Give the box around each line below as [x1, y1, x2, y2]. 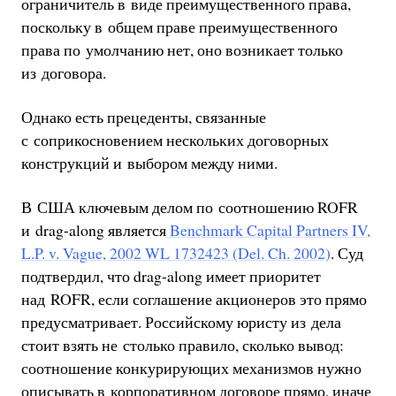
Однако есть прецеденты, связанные [20, 106, 266, 128]
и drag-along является [20, 218, 166, 240]
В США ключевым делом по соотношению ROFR [20, 195, 358, 217]
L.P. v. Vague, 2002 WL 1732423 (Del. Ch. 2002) [20, 241, 331, 263]
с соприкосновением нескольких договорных [20, 129, 329, 151]
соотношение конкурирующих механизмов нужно [20, 356, 362, 378]
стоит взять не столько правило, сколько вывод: [20, 333, 344, 355]
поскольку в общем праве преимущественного [20, 16, 338, 38]
